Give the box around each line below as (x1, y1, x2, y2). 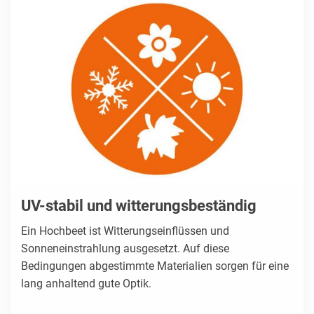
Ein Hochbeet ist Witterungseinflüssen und (21, 224, 229, 238)
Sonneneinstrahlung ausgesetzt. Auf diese (21, 242, 229, 256)
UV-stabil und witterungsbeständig (21, 197, 257, 215)
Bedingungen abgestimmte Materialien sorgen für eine (21, 259, 289, 273)
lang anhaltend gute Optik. (21, 277, 151, 291)
